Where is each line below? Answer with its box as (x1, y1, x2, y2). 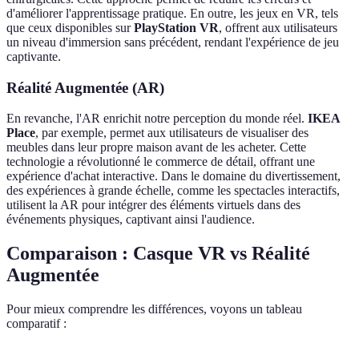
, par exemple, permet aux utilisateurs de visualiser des (35, 126, 309, 140)
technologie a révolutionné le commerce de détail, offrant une (6, 155, 315, 169)
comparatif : (6, 317, 67, 331)
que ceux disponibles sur (6, 20, 134, 34)
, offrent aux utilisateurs (219, 20, 337, 34)
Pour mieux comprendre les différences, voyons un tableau (6, 302, 302, 317)
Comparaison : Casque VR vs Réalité (6, 243, 310, 264)
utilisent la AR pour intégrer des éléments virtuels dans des (6, 198, 301, 212)
